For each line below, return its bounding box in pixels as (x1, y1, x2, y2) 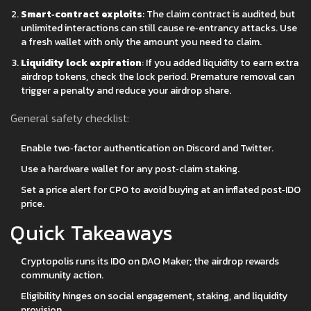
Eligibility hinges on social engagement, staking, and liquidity (21, 289, 287, 304)
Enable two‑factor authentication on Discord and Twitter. (21, 141, 274, 156)
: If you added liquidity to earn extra (142, 56, 299, 71)
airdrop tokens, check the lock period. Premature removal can (21, 69, 294, 85)
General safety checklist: (10, 110, 129, 127)
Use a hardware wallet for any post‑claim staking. (21, 162, 239, 177)
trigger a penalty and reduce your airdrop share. (21, 83, 231, 99)
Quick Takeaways (10, 217, 174, 249)
